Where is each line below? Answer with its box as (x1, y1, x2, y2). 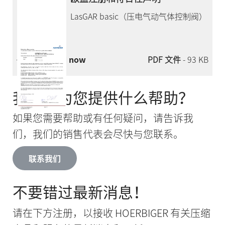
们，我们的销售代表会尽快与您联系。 (12, 127, 183, 142)
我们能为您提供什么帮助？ (12, 85, 193, 108)
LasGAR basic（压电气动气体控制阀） (70, 10, 207, 22)
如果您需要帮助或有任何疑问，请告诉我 (12, 110, 193, 126)
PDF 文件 (148, 53, 183, 65)
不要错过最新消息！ (12, 180, 148, 203)
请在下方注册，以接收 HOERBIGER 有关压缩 (12, 205, 210, 220)
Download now (27, 53, 86, 65)
